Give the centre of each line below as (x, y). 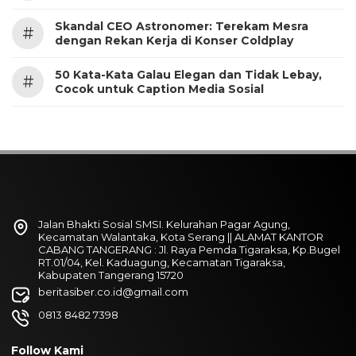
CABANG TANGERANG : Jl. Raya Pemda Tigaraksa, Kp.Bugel (189, 250)
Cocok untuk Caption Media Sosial (159, 89)
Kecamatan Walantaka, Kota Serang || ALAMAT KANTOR (181, 237)
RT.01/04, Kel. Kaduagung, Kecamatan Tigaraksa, (162, 262)
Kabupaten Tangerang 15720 (111, 275)
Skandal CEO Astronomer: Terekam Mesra (182, 26)
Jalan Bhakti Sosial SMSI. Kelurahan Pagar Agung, (164, 224)
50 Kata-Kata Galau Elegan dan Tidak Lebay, (188, 75)
